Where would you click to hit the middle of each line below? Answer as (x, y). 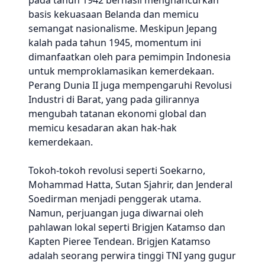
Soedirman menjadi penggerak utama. (115, 199)
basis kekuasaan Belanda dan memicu (114, 14)
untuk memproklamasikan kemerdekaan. (121, 71)
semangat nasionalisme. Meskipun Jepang (123, 28)
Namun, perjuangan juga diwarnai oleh (116, 213)
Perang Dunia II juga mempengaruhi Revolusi (130, 85)
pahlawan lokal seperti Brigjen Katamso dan (127, 227)
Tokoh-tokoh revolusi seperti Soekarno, (117, 170)
